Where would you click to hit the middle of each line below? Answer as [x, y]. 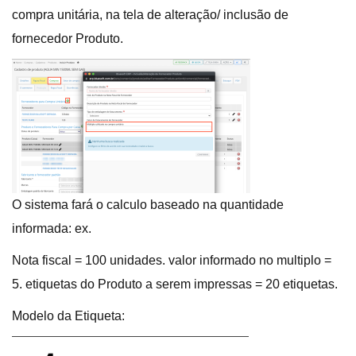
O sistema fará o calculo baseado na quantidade [148, 204]
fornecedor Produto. [68, 38]
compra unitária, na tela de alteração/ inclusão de [150, 14]
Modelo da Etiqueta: [68, 315]
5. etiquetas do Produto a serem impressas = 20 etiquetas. [175, 284]
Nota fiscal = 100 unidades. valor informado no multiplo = [172, 260]
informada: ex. [52, 228]
